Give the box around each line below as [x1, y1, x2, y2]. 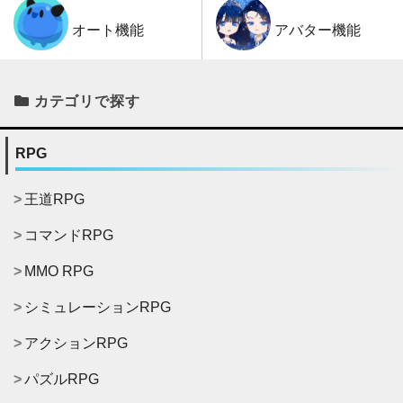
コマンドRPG [24, 227, 113, 243]
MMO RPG [24, 263, 94, 279]
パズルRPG [24, 371, 99, 387]
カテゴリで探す [33, 93, 140, 109]
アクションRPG [24, 335, 128, 351]
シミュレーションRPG [24, 299, 171, 315]
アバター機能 [273, 22, 361, 38]
